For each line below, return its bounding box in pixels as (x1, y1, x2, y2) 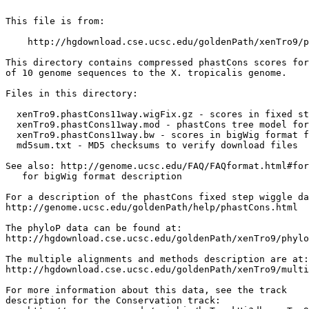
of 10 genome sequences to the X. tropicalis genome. (6, 68, 287, 78)
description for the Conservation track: (6, 295, 221, 306)
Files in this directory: (6, 88, 138, 99)
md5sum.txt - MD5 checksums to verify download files (6, 140, 298, 150)
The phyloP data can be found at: (6, 223, 182, 233)
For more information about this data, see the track (6, 285, 287, 295)
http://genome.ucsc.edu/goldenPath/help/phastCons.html (6, 202, 298, 212)
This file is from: (6, 16, 105, 26)
